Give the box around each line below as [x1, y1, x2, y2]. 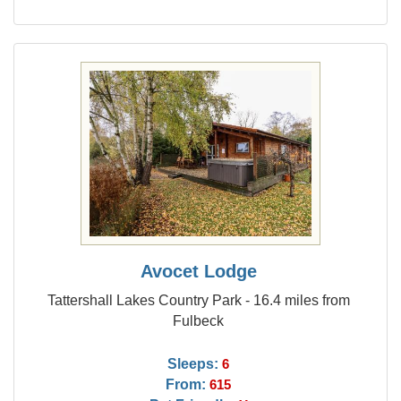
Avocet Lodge [140, 261, 257, 281]
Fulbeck [173, 312, 225, 328]
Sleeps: [167, 355, 219, 371]
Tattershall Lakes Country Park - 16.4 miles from [47, 292, 350, 308]
